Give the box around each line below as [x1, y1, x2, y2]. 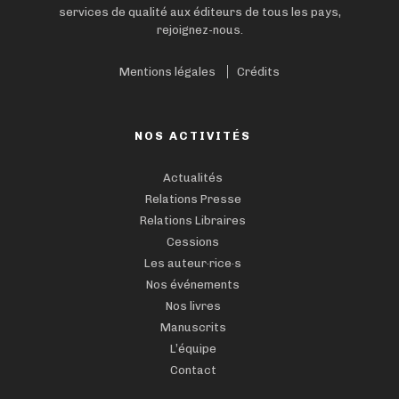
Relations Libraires [140, 213, 246, 227]
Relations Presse [144, 191, 241, 206]
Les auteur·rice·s [144, 256, 241, 270]
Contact [169, 362, 216, 377]
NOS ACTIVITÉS [134, 128, 251, 142]
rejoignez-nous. [156, 22, 243, 37]
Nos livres [165, 298, 221, 313]
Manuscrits [159, 320, 226, 334]
